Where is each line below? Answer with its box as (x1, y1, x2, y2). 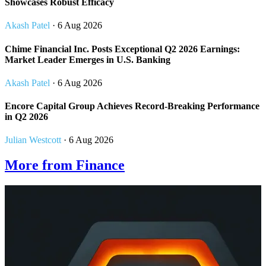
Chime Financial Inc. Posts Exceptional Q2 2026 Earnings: (5, 43, 240, 54)
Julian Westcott (5, 135, 61, 145)
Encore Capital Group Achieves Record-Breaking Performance (5, 101, 259, 112)
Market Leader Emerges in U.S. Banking (5, 54, 170, 65)
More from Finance (5, 157, 125, 173)
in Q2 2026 (5, 112, 48, 122)
